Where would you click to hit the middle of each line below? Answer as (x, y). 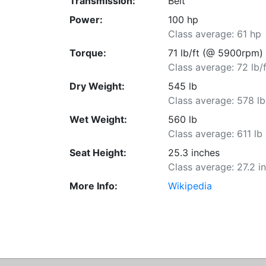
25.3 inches (194, 152)
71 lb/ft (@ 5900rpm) (216, 53)
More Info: (94, 186)
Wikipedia (190, 186)
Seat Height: (98, 152)
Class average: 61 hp (215, 34)
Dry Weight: (97, 86)
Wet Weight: (98, 119)
